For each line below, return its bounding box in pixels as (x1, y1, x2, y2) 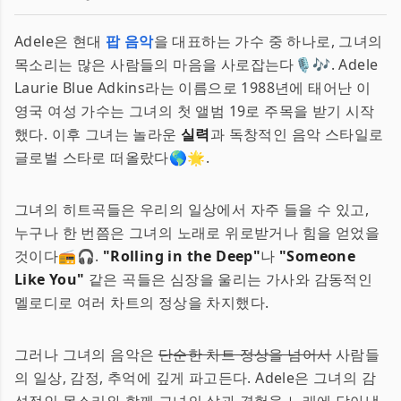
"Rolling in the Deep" (102, 246, 261, 266)
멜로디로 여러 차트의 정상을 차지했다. (14, 293, 269, 312)
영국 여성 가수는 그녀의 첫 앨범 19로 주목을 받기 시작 (14, 101, 375, 121)
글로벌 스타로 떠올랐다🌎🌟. (14, 148, 209, 167)
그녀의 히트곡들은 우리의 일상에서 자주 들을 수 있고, (14, 200, 369, 219)
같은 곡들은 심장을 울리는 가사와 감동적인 (84, 269, 373, 289)
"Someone (279, 246, 356, 266)
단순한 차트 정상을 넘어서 (158, 345, 332, 364)
